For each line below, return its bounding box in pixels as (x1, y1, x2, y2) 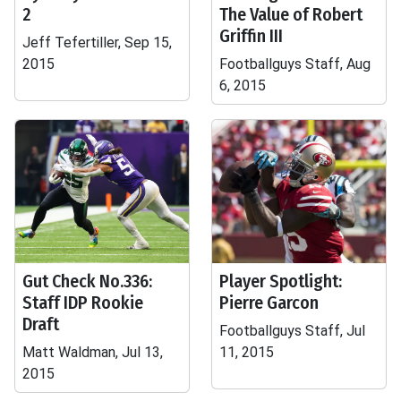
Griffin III (219, 25, 283, 47)
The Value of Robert (219, 4, 363, 25)
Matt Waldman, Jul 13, (22, 344, 163, 361)
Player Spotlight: (219, 270, 342, 292)
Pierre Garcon (219, 292, 319, 313)
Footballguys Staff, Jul (219, 322, 365, 339)
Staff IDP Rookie (22, 292, 143, 313)
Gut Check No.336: (22, 270, 152, 292)
